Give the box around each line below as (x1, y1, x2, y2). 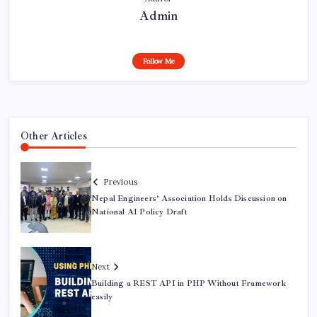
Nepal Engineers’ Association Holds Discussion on (91, 192, 287, 204)
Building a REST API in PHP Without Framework (91, 277, 286, 289)
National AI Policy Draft (91, 206, 188, 217)
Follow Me (142, 57, 175, 67)
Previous (103, 176, 137, 187)
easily (91, 291, 113, 302)
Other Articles (21, 129, 87, 143)
